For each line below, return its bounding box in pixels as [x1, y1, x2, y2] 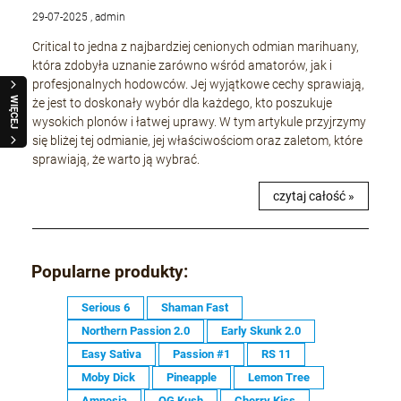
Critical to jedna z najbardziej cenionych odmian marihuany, [32, 39, 360, 55]
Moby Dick [81, 370, 135, 384]
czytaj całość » [272, 189, 354, 204]
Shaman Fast [161, 300, 228, 314]
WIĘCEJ [8, 94, 20, 129]
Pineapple [166, 370, 217, 384]
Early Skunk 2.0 [221, 323, 301, 337]
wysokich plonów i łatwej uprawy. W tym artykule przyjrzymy [32, 115, 367, 130]
